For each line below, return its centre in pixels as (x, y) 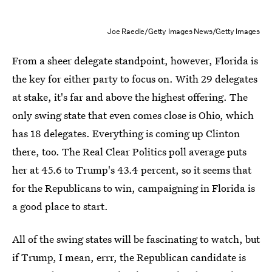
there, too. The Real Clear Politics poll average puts (129, 151)
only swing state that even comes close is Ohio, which (133, 115)
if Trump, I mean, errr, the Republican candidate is (129, 257)
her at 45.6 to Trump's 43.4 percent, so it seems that (132, 170)
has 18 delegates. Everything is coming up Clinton (126, 133)
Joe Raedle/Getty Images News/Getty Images (184, 31)
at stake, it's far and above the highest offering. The (130, 97)
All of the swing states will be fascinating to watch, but (136, 239)
